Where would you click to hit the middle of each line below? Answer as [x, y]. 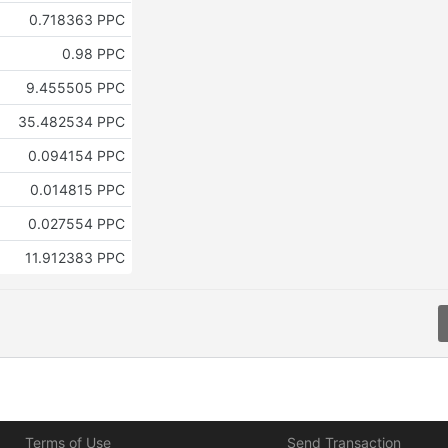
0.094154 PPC [76, 156]
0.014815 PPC [77, 190]
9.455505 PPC [75, 88]
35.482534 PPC [71, 122]
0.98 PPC [93, 54]
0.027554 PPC [76, 224]
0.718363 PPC [76, 20]
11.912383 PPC [74, 258]
